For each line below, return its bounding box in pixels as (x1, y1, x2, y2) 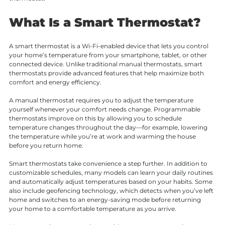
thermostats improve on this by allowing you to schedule (9, 114, 182, 122)
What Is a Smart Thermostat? (9, 15, 201, 30)
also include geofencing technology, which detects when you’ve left (9, 186, 213, 194)
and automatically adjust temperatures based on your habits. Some (9, 177, 212, 185)
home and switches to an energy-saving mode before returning (9, 195, 201, 203)
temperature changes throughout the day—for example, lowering (9, 123, 207, 131)
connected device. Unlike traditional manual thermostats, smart (9, 60, 202, 68)
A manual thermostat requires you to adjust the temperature (9, 96, 193, 104)
